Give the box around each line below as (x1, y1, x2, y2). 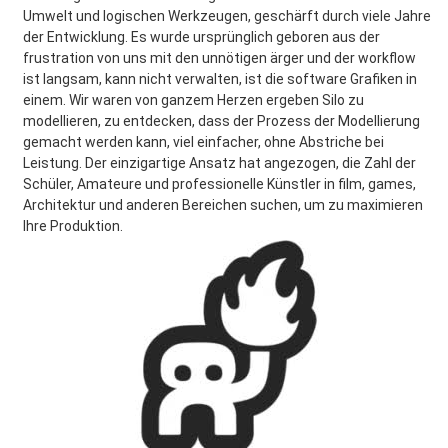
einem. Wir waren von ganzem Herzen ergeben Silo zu (23, 92, 364, 108)
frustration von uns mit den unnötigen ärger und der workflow (23, 50, 416, 66)
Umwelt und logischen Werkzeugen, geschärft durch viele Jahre (23, 8, 431, 24)
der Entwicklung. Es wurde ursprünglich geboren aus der (23, 29, 380, 45)
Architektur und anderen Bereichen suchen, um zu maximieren (23, 197, 423, 213)
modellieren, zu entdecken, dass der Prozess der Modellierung (23, 113, 420, 129)
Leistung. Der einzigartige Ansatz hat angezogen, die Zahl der (23, 155, 416, 171)
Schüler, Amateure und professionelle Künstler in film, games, (23, 176, 416, 192)
